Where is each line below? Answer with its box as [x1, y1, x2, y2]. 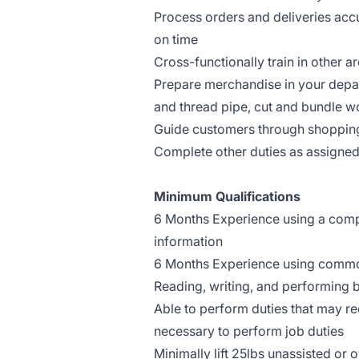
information [154, 233, 223, 249]
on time [154, 31, 198, 47]
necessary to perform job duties [154, 323, 344, 339]
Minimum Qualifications [154, 188, 301, 204]
